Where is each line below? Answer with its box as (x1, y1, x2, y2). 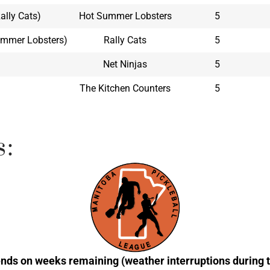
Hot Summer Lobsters (78, 10, 172, 22)
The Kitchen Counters (80, 83, 171, 95)
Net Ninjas (103, 58, 148, 71)
